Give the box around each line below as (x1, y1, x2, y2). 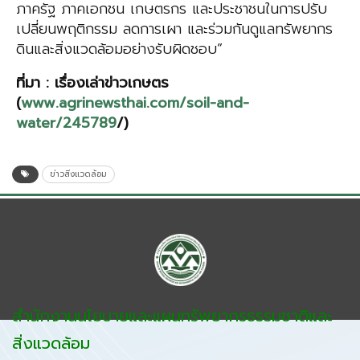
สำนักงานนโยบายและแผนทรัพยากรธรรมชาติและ (12, 304, 333, 329)
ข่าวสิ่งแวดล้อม (50, 168, 107, 181)
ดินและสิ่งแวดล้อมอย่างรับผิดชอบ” (16, 38, 223, 61)
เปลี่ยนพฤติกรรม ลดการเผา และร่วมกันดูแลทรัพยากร (16, 18, 333, 41)
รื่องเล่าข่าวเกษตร (59, 72, 169, 95)
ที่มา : (16, 72, 49, 95)
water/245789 (16, 112, 117, 135)
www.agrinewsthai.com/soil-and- (21, 92, 249, 115)
